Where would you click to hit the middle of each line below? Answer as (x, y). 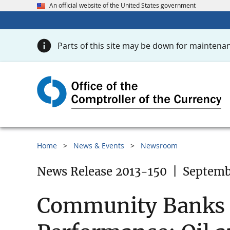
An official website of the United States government (122, 5)
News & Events (99, 146)
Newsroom (159, 146)
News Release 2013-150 (102, 172)
